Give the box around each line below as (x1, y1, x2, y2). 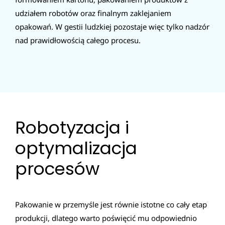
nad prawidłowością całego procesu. (15, 35, 141, 45)
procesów (15, 156, 99, 181)
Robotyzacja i (15, 115, 129, 140)
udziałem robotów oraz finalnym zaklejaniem (15, 8, 171, 18)
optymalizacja (15, 136, 137, 160)
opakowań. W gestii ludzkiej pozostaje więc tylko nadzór (15, 21, 209, 32)
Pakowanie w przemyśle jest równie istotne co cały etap (15, 199, 207, 210)
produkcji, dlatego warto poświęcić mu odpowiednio (15, 213, 197, 223)
